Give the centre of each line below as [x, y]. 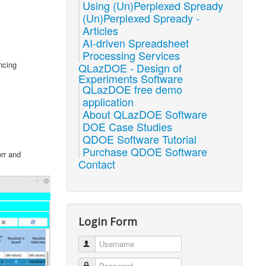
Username [110, 244]
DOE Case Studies [128, 126]
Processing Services [132, 55]
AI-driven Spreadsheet [136, 43]
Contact [97, 164]
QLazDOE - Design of [130, 68]
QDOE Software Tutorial [140, 139]
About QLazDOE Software [145, 114]
